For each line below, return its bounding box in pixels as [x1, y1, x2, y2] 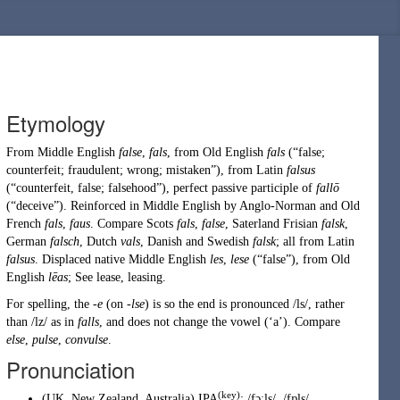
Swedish [207, 235, 249, 248]
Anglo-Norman [239, 199, 316, 212]
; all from [276, 235, 328, 248]
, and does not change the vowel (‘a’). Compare [99, 315, 340, 329]
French [6, 217, 41, 230]
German [6, 235, 46, 248]
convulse [65, 333, 108, 346]
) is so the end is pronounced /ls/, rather [145, 297, 345, 311]
